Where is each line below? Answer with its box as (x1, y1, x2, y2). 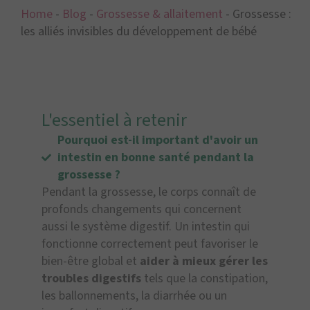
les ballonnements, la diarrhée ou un (42, 287, 227, 305)
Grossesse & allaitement (96, 6, 223, 23)
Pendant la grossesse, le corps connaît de (42, 183, 256, 201)
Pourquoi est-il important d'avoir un (57, 131, 258, 149)
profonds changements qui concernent (42, 201, 241, 219)
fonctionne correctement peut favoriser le (42, 235, 258, 253)
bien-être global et (42, 253, 140, 271)
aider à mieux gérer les (140, 253, 268, 271)
